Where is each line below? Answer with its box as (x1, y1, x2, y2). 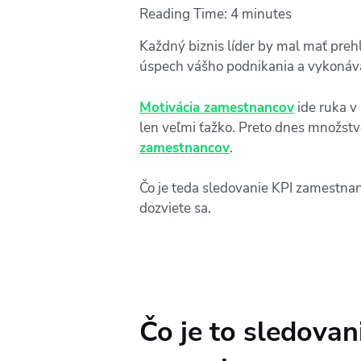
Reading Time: (139, 5, 230, 24)
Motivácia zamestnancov (139, 98, 294, 117)
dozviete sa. (139, 199, 211, 218)
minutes (242, 5, 292, 24)
